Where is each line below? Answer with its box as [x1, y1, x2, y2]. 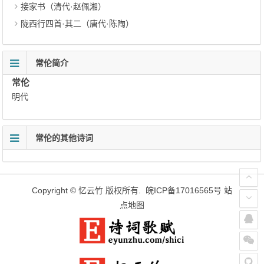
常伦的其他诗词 [35, 133, 94, 143]
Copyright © [32, 186, 78, 195]
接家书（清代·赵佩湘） [21, 2, 107, 11]
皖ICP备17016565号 [146, 186, 222, 195]
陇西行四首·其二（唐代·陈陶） [21, 19, 134, 28]
